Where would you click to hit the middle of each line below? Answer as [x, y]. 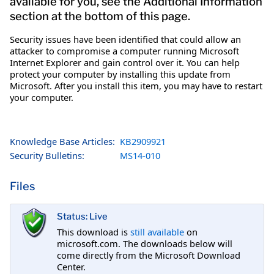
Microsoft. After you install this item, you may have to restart [136, 85]
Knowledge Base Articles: [62, 141]
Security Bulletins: [47, 155]
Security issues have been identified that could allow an [125, 39]
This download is [94, 231]
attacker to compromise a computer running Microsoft [124, 50]
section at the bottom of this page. [100, 16]
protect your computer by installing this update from [120, 74]
